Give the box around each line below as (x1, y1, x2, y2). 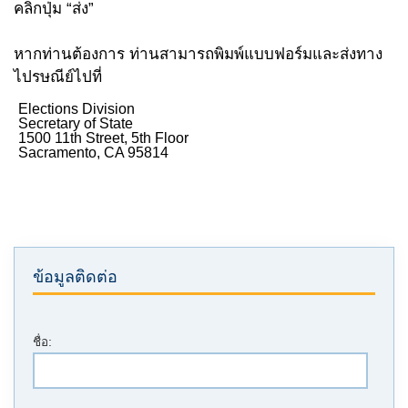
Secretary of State (18, 116, 133, 131)
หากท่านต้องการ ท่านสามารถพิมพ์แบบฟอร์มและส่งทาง (14, 46, 382, 63)
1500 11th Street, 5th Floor (18, 130, 189, 146)
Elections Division (18, 101, 135, 117)
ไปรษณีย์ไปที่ (14, 68, 102, 86)
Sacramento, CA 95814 (18, 145, 168, 160)
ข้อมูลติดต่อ (33, 268, 117, 286)
